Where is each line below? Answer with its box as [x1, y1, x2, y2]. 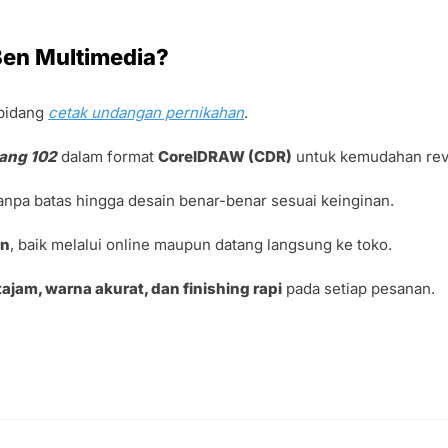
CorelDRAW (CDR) [158, 146, 293, 166]
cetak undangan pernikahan [48, 102, 245, 122]
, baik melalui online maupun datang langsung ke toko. [10, 234, 393, 254]
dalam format [57, 146, 159, 166]
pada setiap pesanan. [282, 278, 436, 298]
